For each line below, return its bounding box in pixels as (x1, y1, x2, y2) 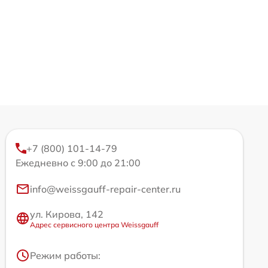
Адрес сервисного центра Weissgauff (30, 220, 159, 229)
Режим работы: (30, 249, 100, 261)
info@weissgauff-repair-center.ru (30, 182, 181, 195)
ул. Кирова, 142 (30, 208, 103, 220)
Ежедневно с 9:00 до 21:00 (16, 156, 141, 169)
